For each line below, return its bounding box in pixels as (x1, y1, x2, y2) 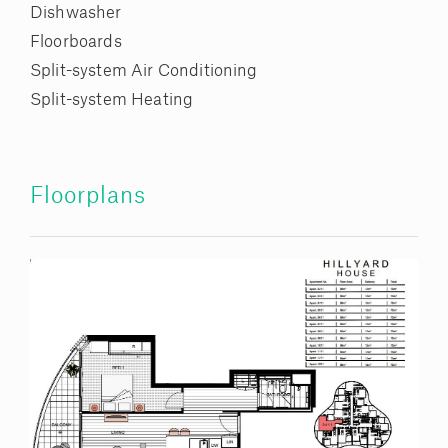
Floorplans (30, 185, 146, 208)
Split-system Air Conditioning (30, 63, 258, 80)
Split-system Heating (30, 92, 194, 109)
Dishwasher (30, 5, 122, 22)
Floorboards (30, 34, 122, 51)
